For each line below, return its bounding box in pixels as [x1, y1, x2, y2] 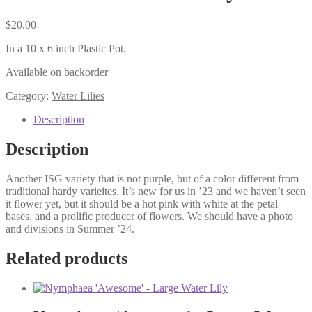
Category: [6, 89, 52, 102]
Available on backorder [6, 65, 108, 78]
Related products [6, 249, 127, 267]
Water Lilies [52, 89, 104, 102]
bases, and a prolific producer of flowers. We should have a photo [6, 210, 293, 222]
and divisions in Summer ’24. [6, 222, 134, 235]
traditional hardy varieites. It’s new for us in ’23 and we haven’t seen [6, 185, 306, 197]
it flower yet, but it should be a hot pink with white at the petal [6, 197, 278, 210]
